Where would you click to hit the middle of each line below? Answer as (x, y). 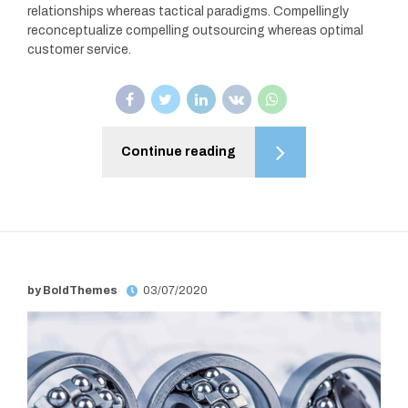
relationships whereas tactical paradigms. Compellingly (188, 11)
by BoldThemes (72, 291)
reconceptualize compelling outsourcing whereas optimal (195, 30)
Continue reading (178, 151)
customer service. (79, 49)
